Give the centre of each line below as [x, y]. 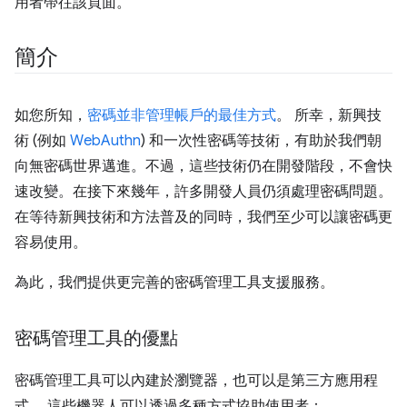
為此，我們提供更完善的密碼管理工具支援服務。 [174, 283]
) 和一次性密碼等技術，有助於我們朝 [261, 141]
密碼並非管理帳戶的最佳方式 [182, 115]
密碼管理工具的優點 [96, 338]
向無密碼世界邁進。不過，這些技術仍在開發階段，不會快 [203, 166]
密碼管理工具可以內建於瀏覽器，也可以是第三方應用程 [196, 381]
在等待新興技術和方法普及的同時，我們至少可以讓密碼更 [203, 217]
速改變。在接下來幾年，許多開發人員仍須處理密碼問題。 [203, 192]
